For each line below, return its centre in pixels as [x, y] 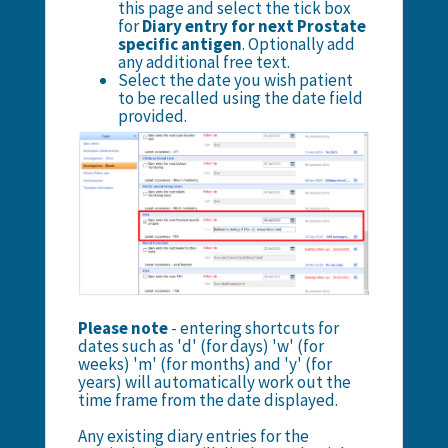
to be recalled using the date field [240, 97]
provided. [152, 115]
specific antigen [179, 43]
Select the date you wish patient [235, 79]
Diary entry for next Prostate [253, 25]
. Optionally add [298, 43]
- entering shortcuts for [254, 327]
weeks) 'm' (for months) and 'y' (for [204, 363]
